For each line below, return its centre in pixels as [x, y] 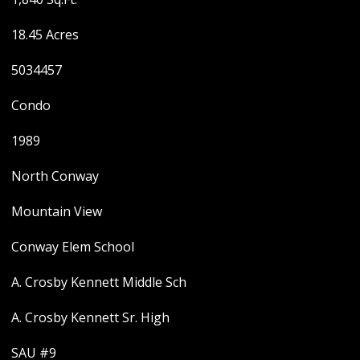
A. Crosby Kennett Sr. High [90, 317]
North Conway [55, 176]
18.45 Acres [45, 34]
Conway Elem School [72, 246]
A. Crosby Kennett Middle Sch [98, 282]
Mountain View [56, 211]
